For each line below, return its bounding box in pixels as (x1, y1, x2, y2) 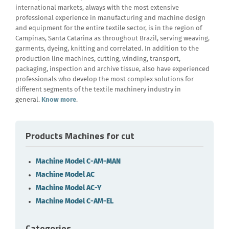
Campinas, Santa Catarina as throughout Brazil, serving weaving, (15, 35, 210, 42)
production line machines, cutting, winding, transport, (15, 56, 180, 62)
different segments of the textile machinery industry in (15, 86, 181, 93)
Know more (41, 97, 76, 103)
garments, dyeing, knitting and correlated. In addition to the (15, 45, 199, 52)
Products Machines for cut (26, 129, 134, 143)
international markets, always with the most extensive (15, 5, 179, 11)
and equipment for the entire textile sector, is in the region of (15, 25, 202, 32)
